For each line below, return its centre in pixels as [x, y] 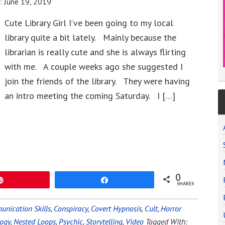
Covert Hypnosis [116, 208]
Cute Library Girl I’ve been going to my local [89, 23]
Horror [171, 208]
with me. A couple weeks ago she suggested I [94, 67]
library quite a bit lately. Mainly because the [90, 37]
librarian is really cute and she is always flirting [95, 52]
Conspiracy [71, 208]
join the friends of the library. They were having [97, 81]
